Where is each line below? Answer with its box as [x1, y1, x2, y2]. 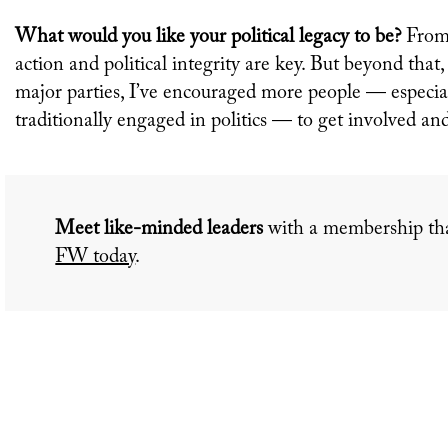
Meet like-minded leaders [55, 219, 269, 240]
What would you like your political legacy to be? [15, 27, 407, 48]
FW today [55, 247, 136, 268]
